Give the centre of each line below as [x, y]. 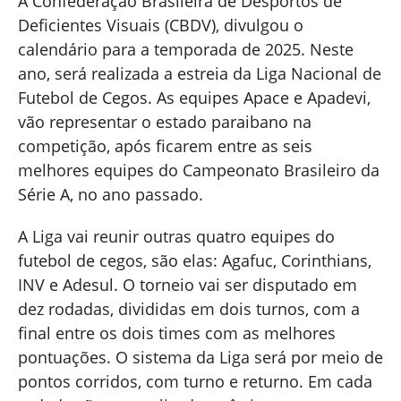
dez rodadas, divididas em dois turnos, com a [188, 309]
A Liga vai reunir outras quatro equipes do [176, 236]
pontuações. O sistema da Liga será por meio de [200, 357]
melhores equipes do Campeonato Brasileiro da [198, 170]
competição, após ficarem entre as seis [165, 146]
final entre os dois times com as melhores [176, 333]
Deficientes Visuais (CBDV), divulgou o [160, 25]
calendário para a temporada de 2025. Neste [185, 49]
